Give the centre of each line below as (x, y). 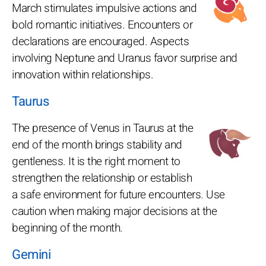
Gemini (31, 254)
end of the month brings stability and (97, 145)
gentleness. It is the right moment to (96, 161)
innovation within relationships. (83, 75)
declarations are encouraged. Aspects (100, 41)
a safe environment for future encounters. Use (118, 194)
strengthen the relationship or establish (102, 178)
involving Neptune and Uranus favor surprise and (125, 58)
